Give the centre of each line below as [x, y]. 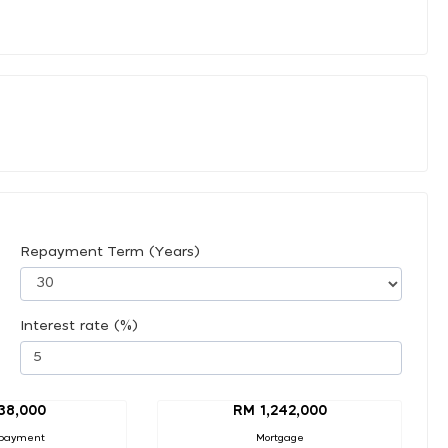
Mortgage [279, 437]
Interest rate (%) [79, 325]
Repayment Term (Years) [110, 251]
